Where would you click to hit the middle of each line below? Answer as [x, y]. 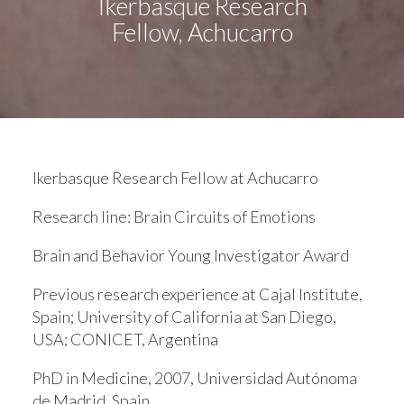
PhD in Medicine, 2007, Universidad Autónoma [195, 377]
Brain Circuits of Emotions [225, 216]
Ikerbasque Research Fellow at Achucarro [175, 177]
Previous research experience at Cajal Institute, [197, 294]
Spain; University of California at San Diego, [184, 316]
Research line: [83, 216]
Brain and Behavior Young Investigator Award [191, 255]
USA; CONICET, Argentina [125, 339]
